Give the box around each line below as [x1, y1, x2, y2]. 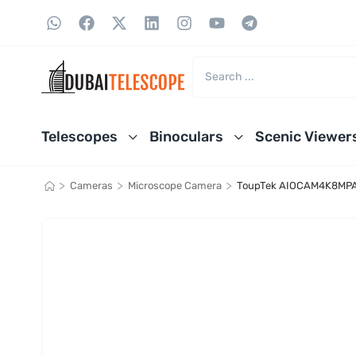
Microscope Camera [127, 180, 222, 192]
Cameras [69, 180, 113, 192]
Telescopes [41, 128, 118, 145]
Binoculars [149, 128, 223, 145]
